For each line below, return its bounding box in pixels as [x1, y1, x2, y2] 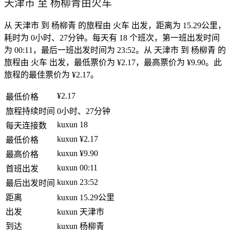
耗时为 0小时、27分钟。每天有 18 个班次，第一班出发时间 [4, 33, 220, 42]
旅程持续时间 [6, 106, 55, 116]
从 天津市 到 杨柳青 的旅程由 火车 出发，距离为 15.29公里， [4, 21, 226, 30]
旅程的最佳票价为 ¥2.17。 [4, 70, 99, 79]
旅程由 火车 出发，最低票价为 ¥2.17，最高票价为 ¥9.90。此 [4, 57, 222, 67]
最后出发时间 [6, 178, 55, 187]
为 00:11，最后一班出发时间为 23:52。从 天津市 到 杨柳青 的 [4, 45, 226, 54]
